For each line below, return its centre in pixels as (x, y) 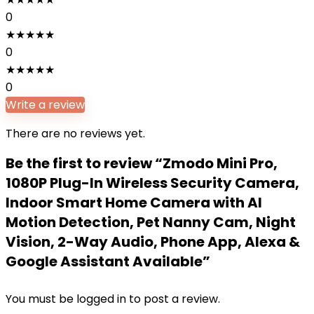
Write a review (45, 105)
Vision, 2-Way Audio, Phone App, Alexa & (153, 242)
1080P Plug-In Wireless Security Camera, (152, 183)
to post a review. (175, 299)
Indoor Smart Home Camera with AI (134, 203)
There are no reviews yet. (75, 134)
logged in (103, 299)
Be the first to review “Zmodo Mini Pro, (142, 163)
